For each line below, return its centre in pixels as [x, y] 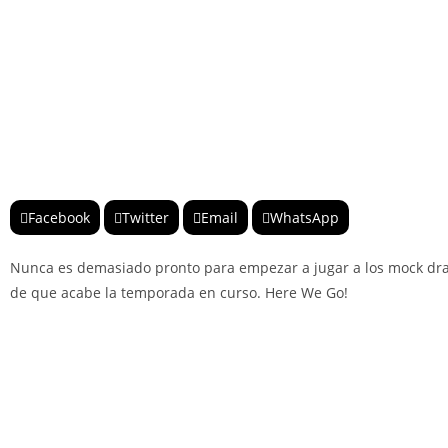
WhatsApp [304, 217]
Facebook [59, 217]
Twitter [145, 217]
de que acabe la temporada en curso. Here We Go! [179, 292]
